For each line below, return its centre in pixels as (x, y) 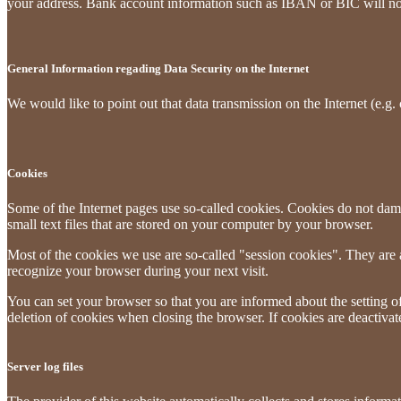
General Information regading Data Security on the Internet (158, 69)
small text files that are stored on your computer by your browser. (190, 224)
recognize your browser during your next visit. (138, 270)
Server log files (45, 366)
